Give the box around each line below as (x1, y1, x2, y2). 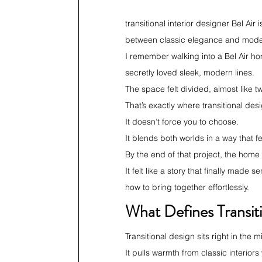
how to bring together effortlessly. (125, 182, 249, 192)
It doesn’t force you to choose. (125, 116, 239, 127)
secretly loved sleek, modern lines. (125, 67, 254, 78)
